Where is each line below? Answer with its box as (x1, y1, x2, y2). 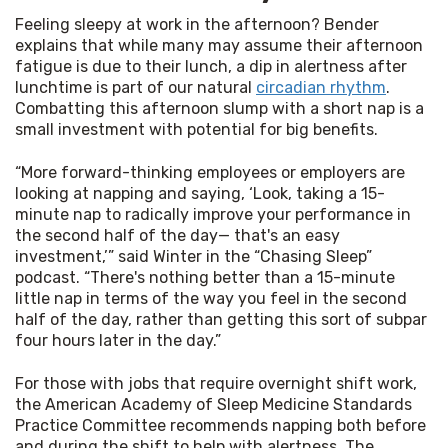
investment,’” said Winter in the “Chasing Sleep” (15, 246, 372, 266)
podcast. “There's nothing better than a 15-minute (15, 267, 395, 287)
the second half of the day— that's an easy (15, 225, 340, 245)
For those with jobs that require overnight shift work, (15, 373, 417, 393)
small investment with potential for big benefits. (15, 119, 378, 139)
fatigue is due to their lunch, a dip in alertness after (15, 56, 407, 76)
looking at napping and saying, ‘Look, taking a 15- (15, 183, 385, 203)
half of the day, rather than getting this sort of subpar (15, 309, 427, 329)
